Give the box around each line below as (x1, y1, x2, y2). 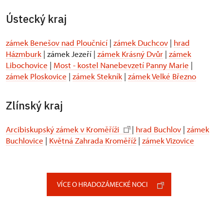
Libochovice (6, 60, 48, 71)
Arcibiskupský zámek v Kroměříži (6, 124, 121, 135)
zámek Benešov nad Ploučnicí (6, 37, 108, 48)
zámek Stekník (73, 71, 122, 82)
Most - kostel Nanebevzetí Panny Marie (54, 60, 189, 71)
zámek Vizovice (142, 135, 194, 146)
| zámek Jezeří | (41, 49, 97, 59)
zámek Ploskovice (6, 71, 67, 82)
